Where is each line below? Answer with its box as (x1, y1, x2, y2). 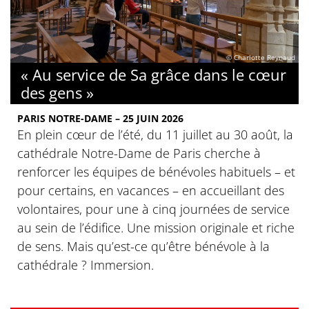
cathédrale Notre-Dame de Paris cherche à (17, 144, 261, 161)
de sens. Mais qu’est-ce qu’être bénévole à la (17, 237, 270, 255)
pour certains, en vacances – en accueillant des (17, 181, 284, 199)
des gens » (21, 81, 94, 103)
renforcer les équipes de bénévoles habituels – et (17, 163, 295, 180)
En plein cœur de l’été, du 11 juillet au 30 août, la (17, 126, 293, 143)
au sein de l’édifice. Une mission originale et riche (17, 219, 295, 236)
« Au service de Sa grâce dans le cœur (21, 63, 286, 85)
